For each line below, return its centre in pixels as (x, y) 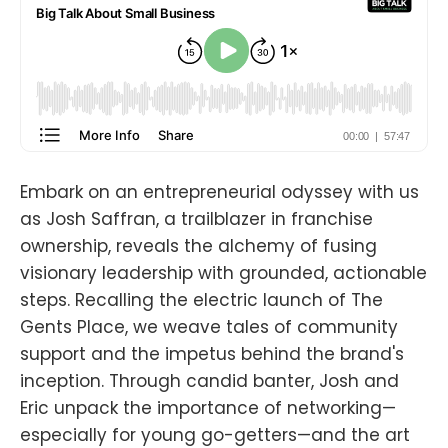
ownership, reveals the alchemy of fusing (198, 245)
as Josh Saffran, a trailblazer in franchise (196, 218)
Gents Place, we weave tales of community (209, 326)
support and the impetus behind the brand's (212, 353)
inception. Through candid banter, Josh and (209, 380)
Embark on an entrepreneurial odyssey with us (219, 191)
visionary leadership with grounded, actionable (223, 272)
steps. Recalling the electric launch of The (201, 299)
